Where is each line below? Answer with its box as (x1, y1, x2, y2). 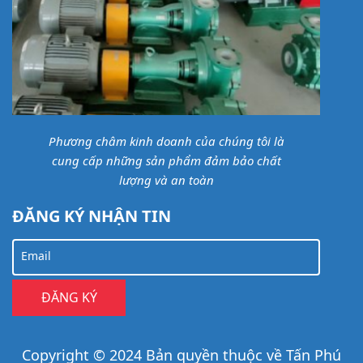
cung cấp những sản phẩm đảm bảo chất (51, 152, 281, 169)
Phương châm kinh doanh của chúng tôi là (48, 132, 284, 149)
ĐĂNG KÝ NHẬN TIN (12, 204, 171, 227)
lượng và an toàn (118, 171, 214, 188)
